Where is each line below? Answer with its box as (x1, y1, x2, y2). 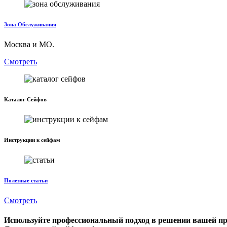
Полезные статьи (4, 177, 48, 183)
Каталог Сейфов (4, 96, 47, 102)
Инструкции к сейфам (4, 136, 60, 143)
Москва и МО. (4, 40, 54, 49)
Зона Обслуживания (4, 21, 56, 27)
